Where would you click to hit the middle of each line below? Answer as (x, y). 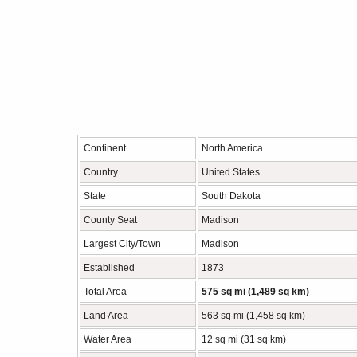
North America (232, 148)
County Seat (110, 220)
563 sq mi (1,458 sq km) (253, 316)
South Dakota (231, 196)
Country (101, 172)
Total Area (105, 292)
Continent (105, 148)
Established (109, 268)
